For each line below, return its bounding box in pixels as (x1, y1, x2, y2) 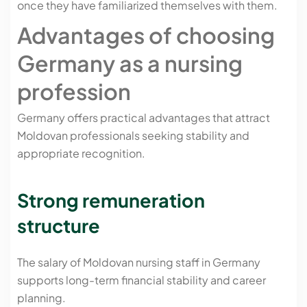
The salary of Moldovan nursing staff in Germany (17, 254, 260, 269)
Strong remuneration (17, 188, 205, 212)
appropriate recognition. (17, 145, 145, 160)
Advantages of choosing (17, 21, 275, 49)
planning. (17, 290, 66, 305)
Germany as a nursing (17, 49, 243, 77)
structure (17, 214, 100, 238)
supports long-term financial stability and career (17, 272, 266, 287)
